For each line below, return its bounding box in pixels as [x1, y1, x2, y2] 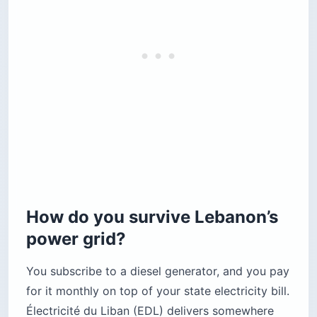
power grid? [26, 229, 126, 250]
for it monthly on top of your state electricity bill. [26, 284, 289, 299]
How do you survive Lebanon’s [26, 207, 278, 228]
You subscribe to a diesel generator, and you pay [26, 264, 289, 279]
